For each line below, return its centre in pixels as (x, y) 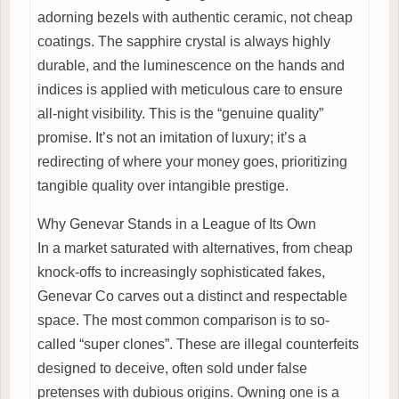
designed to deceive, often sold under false (172, 368)
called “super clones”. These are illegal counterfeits (198, 344)
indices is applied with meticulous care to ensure (190, 89)
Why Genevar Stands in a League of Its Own (177, 224)
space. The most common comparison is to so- (183, 320)
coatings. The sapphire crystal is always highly (184, 41)
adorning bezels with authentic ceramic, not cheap (195, 17)
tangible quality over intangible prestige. (163, 185)
